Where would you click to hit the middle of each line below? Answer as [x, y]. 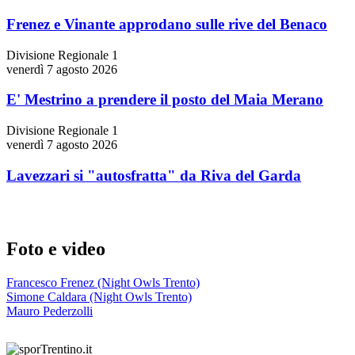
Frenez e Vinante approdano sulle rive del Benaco [167, 24]
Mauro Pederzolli [50, 311]
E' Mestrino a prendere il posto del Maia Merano [165, 100]
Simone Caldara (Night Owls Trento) [99, 297]
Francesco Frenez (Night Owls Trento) [103, 283]
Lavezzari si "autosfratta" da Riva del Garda [154, 175]
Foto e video [56, 249]
